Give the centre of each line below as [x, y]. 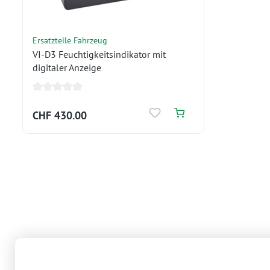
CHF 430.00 [60, 115]
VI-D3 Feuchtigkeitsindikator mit [99, 54]
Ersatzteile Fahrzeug [70, 40]
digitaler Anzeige [67, 67]
